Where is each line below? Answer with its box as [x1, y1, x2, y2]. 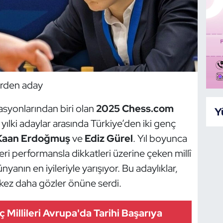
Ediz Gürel [84, 132, 133, 145]
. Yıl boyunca [132, 132, 187, 145]
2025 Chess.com [96, 102, 174, 115]
